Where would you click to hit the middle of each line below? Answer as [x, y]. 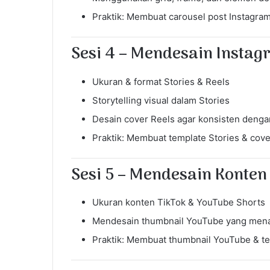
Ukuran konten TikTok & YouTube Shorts [179, 202]
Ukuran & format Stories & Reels [161, 81]
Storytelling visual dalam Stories [161, 100]
